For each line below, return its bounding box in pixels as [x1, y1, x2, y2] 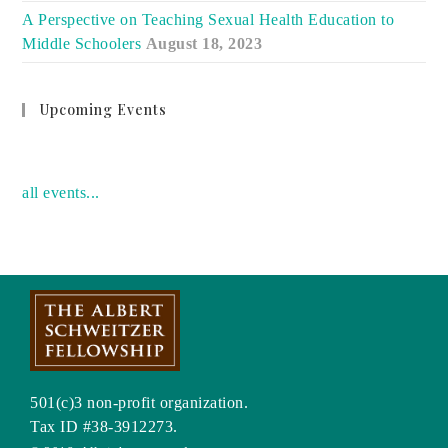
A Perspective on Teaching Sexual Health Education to [22, 10, 395, 28]
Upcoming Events [40, 99, 168, 119]
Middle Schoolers [22, 34, 142, 52]
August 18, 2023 [145, 34, 263, 52]
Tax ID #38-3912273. [30, 418, 178, 436]
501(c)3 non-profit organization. [30, 394, 248, 412]
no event [22, 139, 81, 157]
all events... [22, 183, 100, 201]
